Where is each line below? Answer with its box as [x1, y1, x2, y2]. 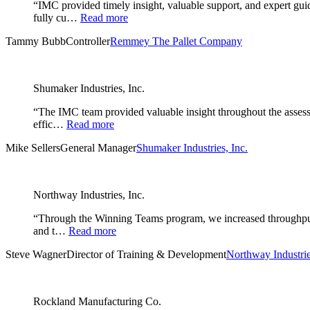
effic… [33, 118, 64, 131]
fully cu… [33, 12, 77, 24]
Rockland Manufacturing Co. [33, 295, 161, 308]
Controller [66, 35, 110, 48]
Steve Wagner [6, 248, 66, 261]
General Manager [60, 142, 136, 154]
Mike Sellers [6, 142, 60, 154]
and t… [33, 225, 66, 237]
